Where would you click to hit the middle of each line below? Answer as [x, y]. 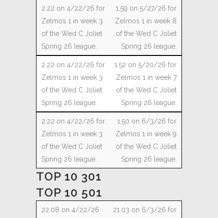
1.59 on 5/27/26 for [146, 8]
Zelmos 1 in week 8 [146, 21]
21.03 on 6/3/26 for [145, 210]
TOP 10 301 [69, 176]
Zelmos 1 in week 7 [146, 77]
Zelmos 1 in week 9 [146, 134]
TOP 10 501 [69, 192]
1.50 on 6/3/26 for [147, 121]
